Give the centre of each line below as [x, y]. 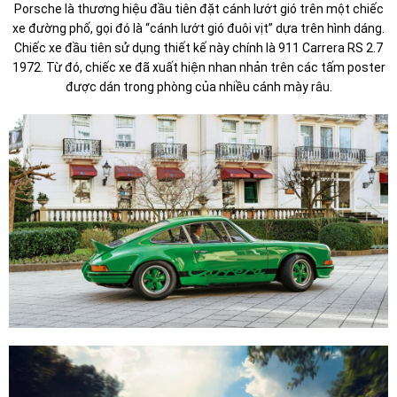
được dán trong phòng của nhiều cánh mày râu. [198, 86]
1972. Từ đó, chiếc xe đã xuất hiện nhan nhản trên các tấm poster [198, 67]
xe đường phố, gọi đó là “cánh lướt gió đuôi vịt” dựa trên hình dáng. [198, 28]
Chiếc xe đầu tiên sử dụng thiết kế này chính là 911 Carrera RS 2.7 [198, 47]
